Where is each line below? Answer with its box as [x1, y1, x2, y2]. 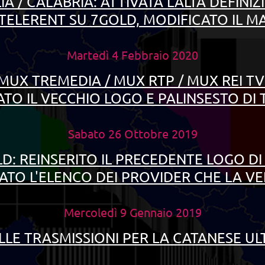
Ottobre [121, 126, 169, 141]
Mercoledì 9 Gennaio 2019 [63, 205, 202, 219]
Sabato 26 [67, 126, 121, 141]
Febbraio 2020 [118, 47, 198, 62]
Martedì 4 [67, 47, 118, 62]
